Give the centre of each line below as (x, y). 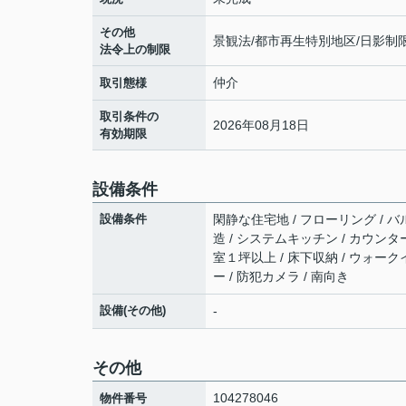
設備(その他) (133, 310)
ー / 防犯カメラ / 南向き (281, 276)
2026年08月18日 (261, 125)
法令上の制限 (135, 49)
